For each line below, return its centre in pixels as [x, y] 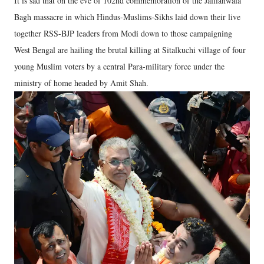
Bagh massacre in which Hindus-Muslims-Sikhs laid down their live [127, 17]
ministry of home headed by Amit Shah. [83, 83]
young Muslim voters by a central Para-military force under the [119, 67]
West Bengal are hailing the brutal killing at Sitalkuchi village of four [130, 50]
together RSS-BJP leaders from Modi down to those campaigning [123, 34]
